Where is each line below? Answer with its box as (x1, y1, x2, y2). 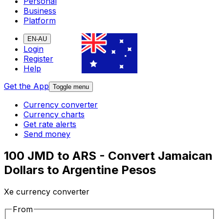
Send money (23, 129, 70, 139)
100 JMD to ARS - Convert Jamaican (4, 149, 213, 163)
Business (23, 6, 56, 16)
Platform (23, 16, 56, 26)
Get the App (4, 81, 49, 91)
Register (23, 54, 53, 64)
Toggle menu (53, 83, 89, 91)
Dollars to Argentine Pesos (4, 163, 156, 177)
